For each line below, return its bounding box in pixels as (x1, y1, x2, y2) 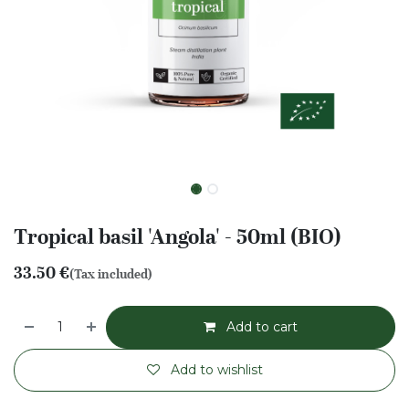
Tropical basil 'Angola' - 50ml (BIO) (14, 220, 341, 253)
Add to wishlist (170, 362, 263, 378)
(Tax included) (69, 264, 152, 284)
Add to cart (223, 319, 299, 335)
